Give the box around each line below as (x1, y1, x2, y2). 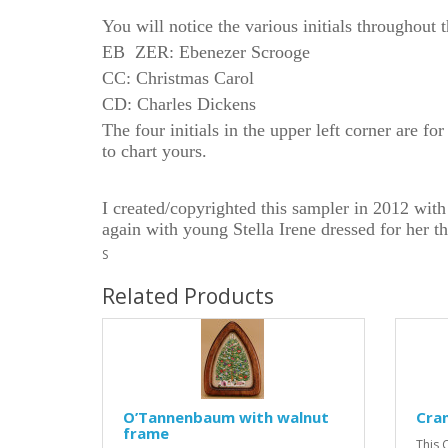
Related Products (102, 282, 274, 310)
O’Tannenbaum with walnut (123, 407, 329, 427)
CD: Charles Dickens (102, 94, 256, 114)
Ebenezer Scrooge (179, 42, 310, 62)
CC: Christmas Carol (102, 68, 254, 88)
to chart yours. (102, 141, 207, 161)
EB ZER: (102, 42, 174, 62)
